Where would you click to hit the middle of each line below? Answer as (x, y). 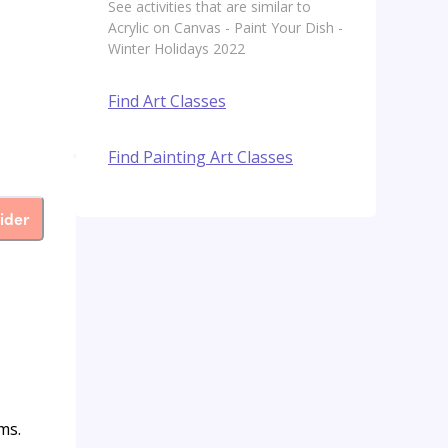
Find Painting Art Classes (200, 157)
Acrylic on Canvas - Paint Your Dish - (225, 28)
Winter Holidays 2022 (176, 49)
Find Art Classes (167, 101)
